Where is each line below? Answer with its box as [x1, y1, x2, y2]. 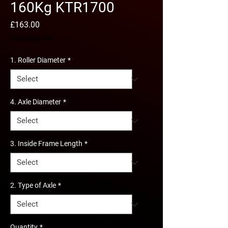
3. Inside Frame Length [10, 139, 82, 148]
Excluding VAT [10, 34, 54, 42]
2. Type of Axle [10, 181, 56, 189]
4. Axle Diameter [10, 98, 61, 106]
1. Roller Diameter [10, 56, 66, 64]
